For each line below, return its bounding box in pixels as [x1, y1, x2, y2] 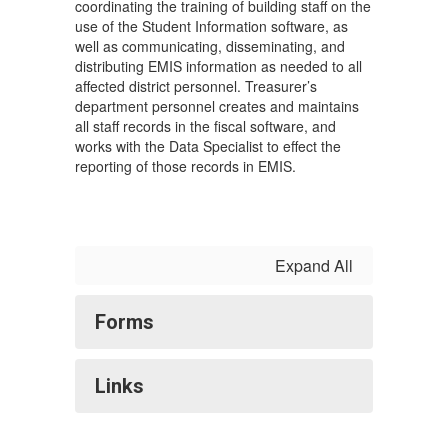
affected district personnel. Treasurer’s [75, 76, 317, 96]
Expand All [275, 254, 353, 277]
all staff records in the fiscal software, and [75, 116, 336, 136]
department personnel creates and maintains [75, 96, 359, 116]
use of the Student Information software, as [75, 16, 348, 36]
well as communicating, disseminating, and [75, 36, 345, 56]
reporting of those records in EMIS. [75, 156, 296, 176]
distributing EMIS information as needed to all [75, 56, 362, 76]
